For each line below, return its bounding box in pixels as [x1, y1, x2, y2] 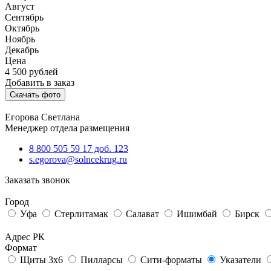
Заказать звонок [5, 175, 70, 186]
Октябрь [5, 23, 39, 34]
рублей [29, 67, 58, 77]
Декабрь [5, 45, 39, 56]
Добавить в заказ [5, 77, 74, 88]
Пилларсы [80, 255, 123, 266]
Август [5, 1, 34, 12]
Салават [126, 209, 159, 220]
